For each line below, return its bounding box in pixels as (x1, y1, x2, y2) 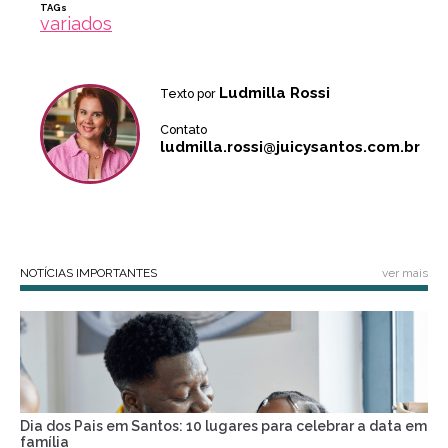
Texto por (160, 86, 219, 101)
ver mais (382, 266, 428, 280)
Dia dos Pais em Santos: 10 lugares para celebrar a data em (20, 418, 427, 434)
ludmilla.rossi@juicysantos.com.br (160, 138, 420, 156)
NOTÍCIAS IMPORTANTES (20, 266, 157, 280)
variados (40, 13, 112, 34)
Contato (160, 122, 207, 137)
